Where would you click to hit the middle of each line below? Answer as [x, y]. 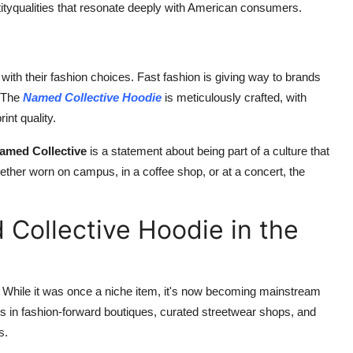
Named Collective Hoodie [92, 97]
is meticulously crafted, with [234, 97]
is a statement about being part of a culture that [208, 151]
